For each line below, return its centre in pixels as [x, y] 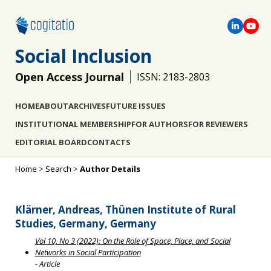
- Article [47, 264]
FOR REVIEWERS [218, 124]
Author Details [110, 169]
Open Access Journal [70, 77]
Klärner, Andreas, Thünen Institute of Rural [126, 209]
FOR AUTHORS [160, 124]
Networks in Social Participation [88, 253]
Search [58, 169]
